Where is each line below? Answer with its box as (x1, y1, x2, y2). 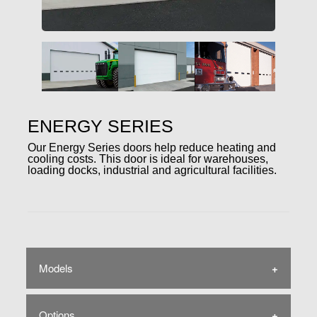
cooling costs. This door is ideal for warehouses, (28, 152, 268, 165)
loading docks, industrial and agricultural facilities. (28, 163, 277, 176)
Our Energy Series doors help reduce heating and (28, 141, 276, 154)
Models (39, 260, 73, 276)
